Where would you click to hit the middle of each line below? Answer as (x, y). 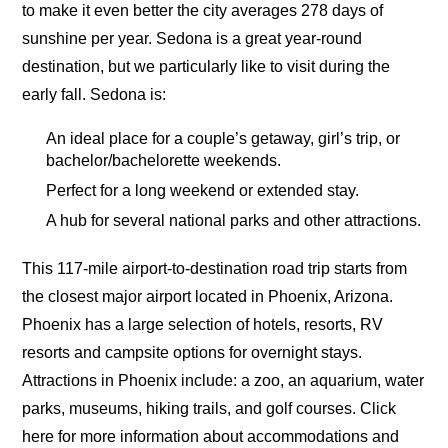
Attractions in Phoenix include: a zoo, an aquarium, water (223, 380)
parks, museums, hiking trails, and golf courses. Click (209, 408)
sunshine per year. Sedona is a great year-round (192, 38)
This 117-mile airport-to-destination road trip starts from (215, 268)
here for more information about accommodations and (211, 436)
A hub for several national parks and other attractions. (234, 221)
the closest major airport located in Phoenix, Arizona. (208, 296)
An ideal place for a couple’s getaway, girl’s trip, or (223, 139)
